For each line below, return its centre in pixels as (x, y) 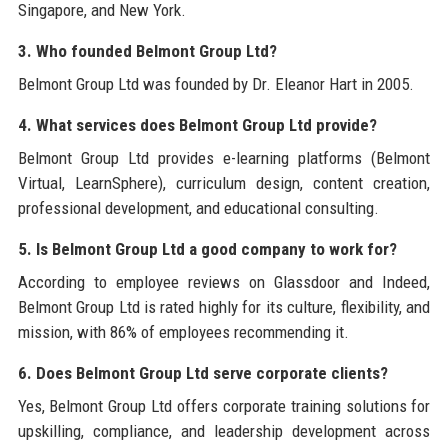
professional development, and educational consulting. (198, 207)
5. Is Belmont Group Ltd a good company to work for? (207, 248)
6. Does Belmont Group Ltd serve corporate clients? (202, 372)
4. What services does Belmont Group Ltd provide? (197, 124)
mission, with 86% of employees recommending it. (183, 331)
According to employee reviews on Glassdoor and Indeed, (224, 281)
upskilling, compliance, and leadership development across (224, 430)
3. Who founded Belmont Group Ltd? (147, 50)
